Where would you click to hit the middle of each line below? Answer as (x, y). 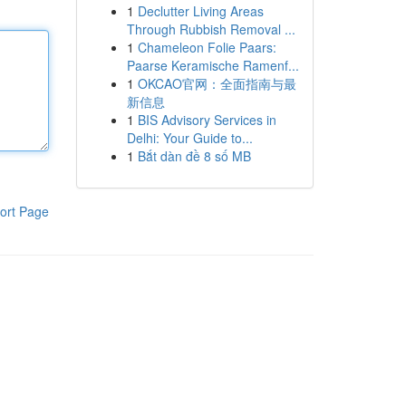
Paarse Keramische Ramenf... (213, 65)
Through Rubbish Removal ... (211, 29)
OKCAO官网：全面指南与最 (217, 83)
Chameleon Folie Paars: (207, 47)
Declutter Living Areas (200, 11)
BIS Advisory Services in (207, 120)
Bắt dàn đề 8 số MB (194, 156)
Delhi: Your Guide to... (189, 138)
